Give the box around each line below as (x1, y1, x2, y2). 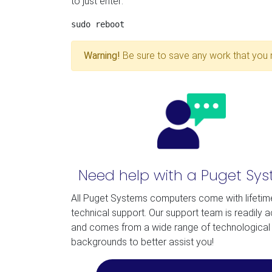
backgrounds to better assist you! (71, 236, 214, 248)
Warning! (84, 50, 120, 61)
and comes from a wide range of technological (71, 222, 270, 233)
